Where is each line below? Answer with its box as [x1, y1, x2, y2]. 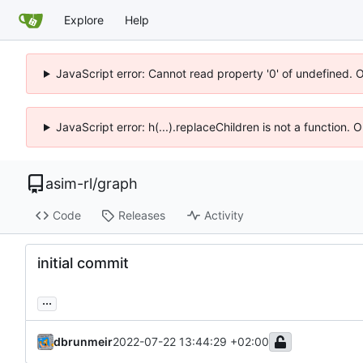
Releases [117, 208, 165, 223]
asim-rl [45, 175, 92, 192]
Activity [203, 208, 244, 223]
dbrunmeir [53, 334, 113, 348]
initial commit [37, 254, 129, 271]
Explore [64, 12, 104, 27]
